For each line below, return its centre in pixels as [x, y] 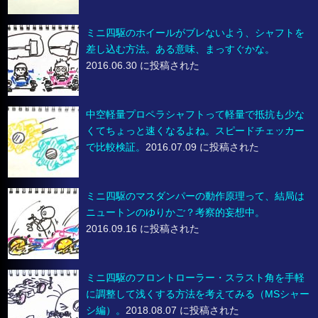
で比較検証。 [116, 147]
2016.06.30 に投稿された [143, 66]
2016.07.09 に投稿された [203, 147]
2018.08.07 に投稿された [183, 311]
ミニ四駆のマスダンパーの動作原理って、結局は [196, 196]
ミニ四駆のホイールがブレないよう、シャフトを [196, 33]
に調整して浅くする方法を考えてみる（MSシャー [198, 294]
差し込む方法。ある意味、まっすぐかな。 [181, 49]
